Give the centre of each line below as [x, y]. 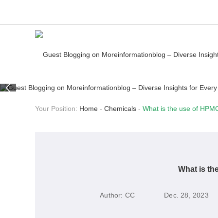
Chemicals [120, 109]
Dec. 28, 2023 [186, 195]
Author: [111, 195]
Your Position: [57, 109]
